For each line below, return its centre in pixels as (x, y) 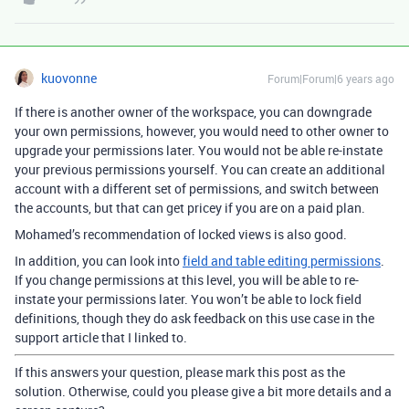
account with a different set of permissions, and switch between (197, 189)
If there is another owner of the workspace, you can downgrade (193, 112)
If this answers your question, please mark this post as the (180, 372)
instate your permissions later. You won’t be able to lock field (188, 299)
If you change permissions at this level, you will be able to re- (187, 280)
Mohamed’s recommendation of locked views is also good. (181, 234)
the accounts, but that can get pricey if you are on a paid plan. (190, 208)
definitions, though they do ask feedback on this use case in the (194, 318)
